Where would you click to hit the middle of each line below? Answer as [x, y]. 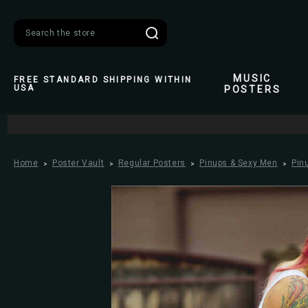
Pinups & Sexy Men [239, 163]
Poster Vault [78, 163]
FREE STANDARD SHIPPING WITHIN [103, 80]
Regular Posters [152, 163]
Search [35, 41]
